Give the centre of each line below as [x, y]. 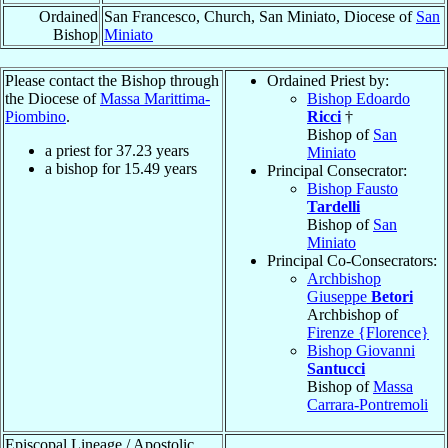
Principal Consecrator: [337, 170]
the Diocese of [52, 98]
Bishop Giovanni [361, 350]
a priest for [80, 150]
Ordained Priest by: [328, 80]
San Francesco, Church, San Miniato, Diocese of [260, 16]
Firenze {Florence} [368, 332]
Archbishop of [352, 314]
